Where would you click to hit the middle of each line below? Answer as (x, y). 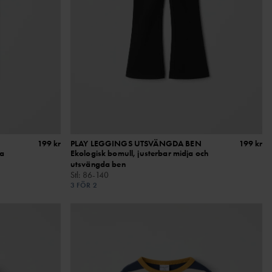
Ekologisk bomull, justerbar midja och (139, 153)
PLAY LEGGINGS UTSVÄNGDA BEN (136, 143)
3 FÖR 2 (83, 185)
